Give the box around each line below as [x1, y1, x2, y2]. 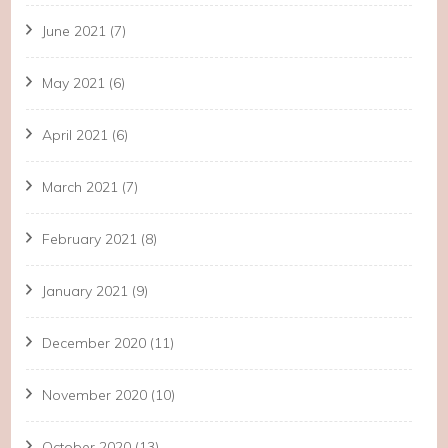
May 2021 [42, 74, 106, 93]
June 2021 [42, 22, 107, 41]
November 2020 [42, 386, 148, 405]
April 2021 [42, 126, 109, 145]
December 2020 [42, 334, 147, 353]
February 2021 [42, 230, 138, 249]
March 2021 [42, 178, 119, 197]
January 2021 [42, 282, 129, 301]
